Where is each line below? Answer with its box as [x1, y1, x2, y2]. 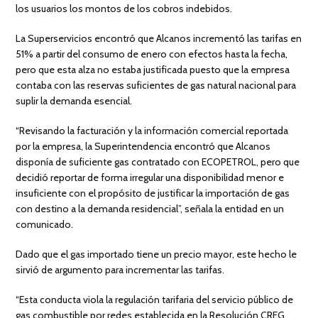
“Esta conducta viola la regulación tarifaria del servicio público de [16, 292, 294, 306]
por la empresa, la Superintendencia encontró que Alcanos [16, 139, 271, 153]
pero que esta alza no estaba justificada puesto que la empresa [16, 62, 290, 76]
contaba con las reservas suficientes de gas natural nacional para [16, 78, 297, 92]
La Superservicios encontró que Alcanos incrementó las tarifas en [16, 31, 302, 45]
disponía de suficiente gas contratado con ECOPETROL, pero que [16, 155, 300, 168]
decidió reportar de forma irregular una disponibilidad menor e [16, 170, 285, 184]
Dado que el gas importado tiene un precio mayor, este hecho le [16, 247, 297, 261]
